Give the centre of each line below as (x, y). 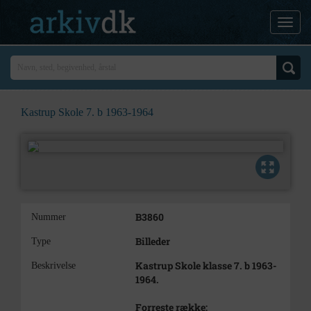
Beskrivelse (53, 266)
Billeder (153, 241)
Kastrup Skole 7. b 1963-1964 (87, 112)
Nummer (49, 217)
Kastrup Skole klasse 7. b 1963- (206, 266)
